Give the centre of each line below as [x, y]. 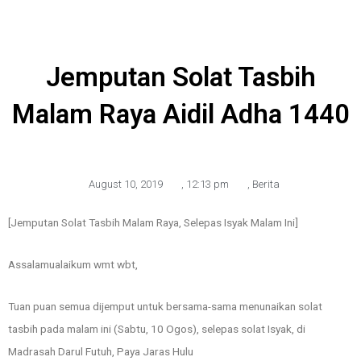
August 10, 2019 [125, 184]
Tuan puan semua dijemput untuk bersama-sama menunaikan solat [165, 306]
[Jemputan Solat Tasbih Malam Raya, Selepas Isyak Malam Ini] [153, 222]
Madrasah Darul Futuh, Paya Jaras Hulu [101, 351]
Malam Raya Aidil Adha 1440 [180, 114]
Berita [266, 184]
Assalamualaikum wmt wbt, [73, 264]
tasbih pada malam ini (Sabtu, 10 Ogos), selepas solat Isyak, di [157, 328]
